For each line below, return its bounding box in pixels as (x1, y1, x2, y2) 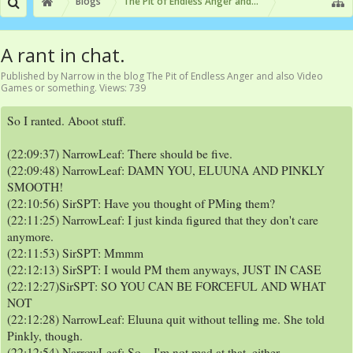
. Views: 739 (95, 81, 146, 95)
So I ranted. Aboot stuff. (7, 113, 126, 128)
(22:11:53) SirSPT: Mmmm (7, 245, 143, 261)
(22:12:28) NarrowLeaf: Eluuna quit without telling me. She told (7, 311, 325, 327)
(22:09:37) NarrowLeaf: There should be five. (7, 146, 232, 162)
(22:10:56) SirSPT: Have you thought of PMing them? (7, 195, 275, 211)
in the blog (95, 69, 147, 83)
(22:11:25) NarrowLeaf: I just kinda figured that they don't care (7, 212, 318, 228)
